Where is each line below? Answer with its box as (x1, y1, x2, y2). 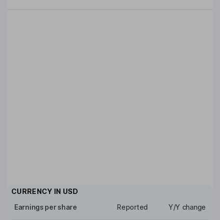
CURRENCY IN (11, 187, 63, 196)
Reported (117, 203, 148, 212)
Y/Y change (168, 203, 206, 212)
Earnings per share (14, 203, 77, 212)
